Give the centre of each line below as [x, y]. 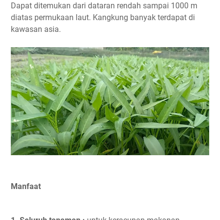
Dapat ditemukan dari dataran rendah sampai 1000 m [104, 6]
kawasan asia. [36, 29]
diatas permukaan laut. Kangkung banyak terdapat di [103, 18]
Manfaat [26, 187]
